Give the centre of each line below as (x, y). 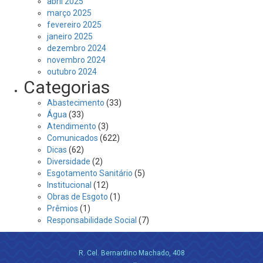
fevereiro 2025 (74, 25)
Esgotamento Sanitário (90, 173)
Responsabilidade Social (92, 220)
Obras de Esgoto (77, 197)
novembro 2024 (76, 60)
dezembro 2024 (77, 48)
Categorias (67, 87)
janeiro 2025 (70, 36)
